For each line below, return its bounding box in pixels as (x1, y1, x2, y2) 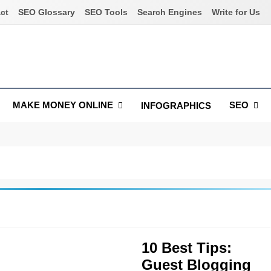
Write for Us (212, 7, 261, 17)
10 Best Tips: (142, 240, 232, 256)
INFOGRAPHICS (141, 100, 211, 111)
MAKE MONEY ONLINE (13, 100, 113, 110)
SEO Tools (85, 7, 128, 17)
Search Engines (137, 7, 203, 17)
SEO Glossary (18, 7, 76, 17)
